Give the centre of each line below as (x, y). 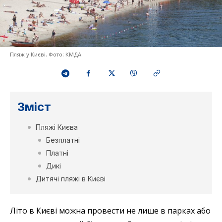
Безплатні (63, 140)
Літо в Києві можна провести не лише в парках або (110, 211)
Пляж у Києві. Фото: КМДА (46, 55)
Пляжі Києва (57, 127)
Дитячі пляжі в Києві (71, 179)
